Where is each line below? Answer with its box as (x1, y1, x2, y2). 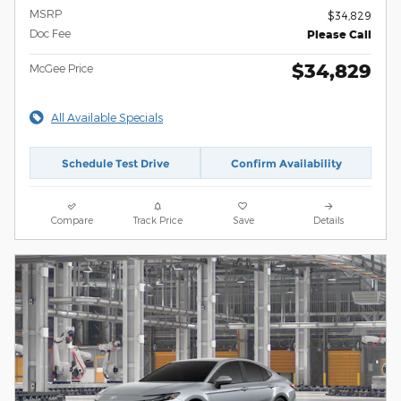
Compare (51, 214, 94, 226)
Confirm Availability (230, 156, 342, 170)
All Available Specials (51, 111, 163, 124)
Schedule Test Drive (61, 156, 169, 170)
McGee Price (30, 62, 93, 75)
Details (313, 214, 345, 226)
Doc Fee (30, 27, 71, 40)
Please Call (307, 28, 371, 42)
